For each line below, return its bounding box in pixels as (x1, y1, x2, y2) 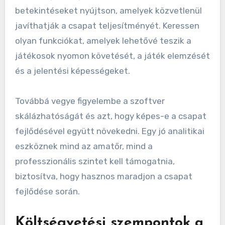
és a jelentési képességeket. (15, 66, 130, 76)
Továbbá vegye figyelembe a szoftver (15, 96, 165, 106)
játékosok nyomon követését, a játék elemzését (15, 51, 210, 61)
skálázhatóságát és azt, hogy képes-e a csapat (15, 111, 206, 122)
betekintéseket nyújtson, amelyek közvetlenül (15, 6, 202, 16)
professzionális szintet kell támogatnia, (15, 156, 175, 167)
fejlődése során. (15, 186, 80, 197)
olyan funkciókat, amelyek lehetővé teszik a (15, 36, 191, 46)
